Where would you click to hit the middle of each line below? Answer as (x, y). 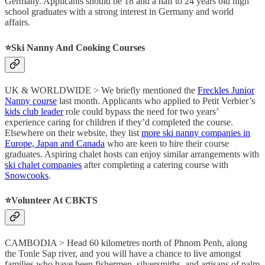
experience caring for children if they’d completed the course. (119, 122)
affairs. (17, 22)
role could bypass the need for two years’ (141, 111)
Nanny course (31, 101)
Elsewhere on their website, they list (73, 132)
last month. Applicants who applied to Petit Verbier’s (156, 101)
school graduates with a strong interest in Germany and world (119, 12)
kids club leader (34, 111)
